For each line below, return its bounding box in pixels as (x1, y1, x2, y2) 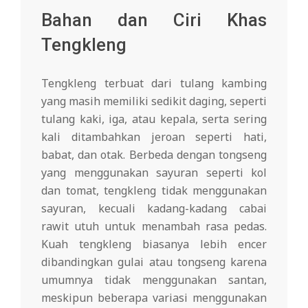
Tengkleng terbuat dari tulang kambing (41, 76, 267, 91)
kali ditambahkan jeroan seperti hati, (41, 129, 267, 145)
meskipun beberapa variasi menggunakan (41, 290, 267, 306)
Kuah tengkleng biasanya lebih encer (41, 236, 267, 252)
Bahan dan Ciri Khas (41, 10, 267, 31)
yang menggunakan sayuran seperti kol (41, 165, 267, 181)
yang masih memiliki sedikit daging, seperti (41, 93, 267, 109)
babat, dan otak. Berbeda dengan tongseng (41, 147, 267, 163)
